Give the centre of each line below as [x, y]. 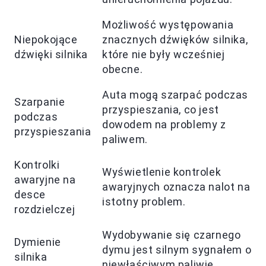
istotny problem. [144, 202]
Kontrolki [37, 165]
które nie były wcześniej [164, 55]
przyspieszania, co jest [161, 110]
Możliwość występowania [168, 25]
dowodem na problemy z [164, 125]
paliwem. [125, 140]
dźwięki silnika [51, 55]
